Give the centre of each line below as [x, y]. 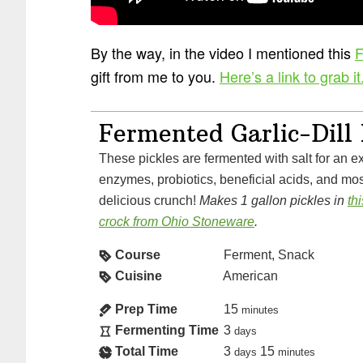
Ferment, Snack [269, 255]
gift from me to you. [155, 77]
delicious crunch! [149, 201]
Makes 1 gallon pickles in [273, 201]
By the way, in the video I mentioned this [223, 53]
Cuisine [139, 276]
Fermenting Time [167, 330]
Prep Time [146, 309]
